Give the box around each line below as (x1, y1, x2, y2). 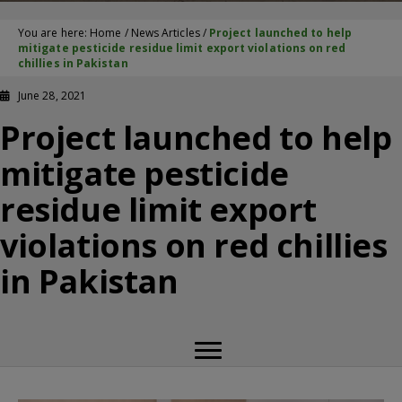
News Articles (130, 25, 200, 40)
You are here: (18, 25, 91, 40)
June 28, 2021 (18, 88, 87, 103)
